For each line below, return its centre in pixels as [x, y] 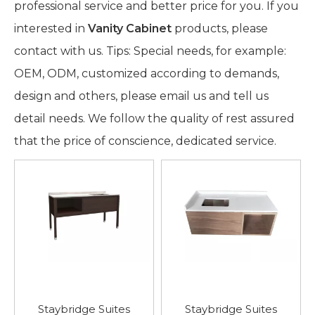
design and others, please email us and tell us [141, 96]
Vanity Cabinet [130, 28]
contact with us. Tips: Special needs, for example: [150, 51]
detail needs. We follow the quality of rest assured [154, 118]
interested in [51, 28]
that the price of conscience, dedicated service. [145, 141]
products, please [220, 28]
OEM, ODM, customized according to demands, [147, 73]
